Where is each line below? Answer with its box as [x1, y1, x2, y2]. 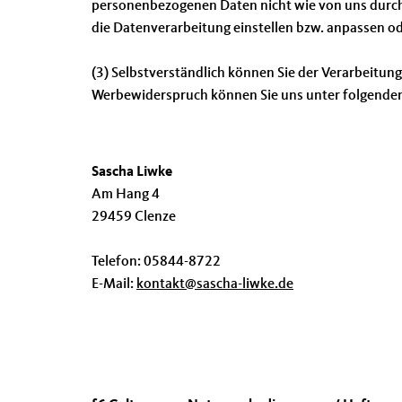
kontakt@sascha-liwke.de [136, 277, 293, 292]
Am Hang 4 [92, 188, 160, 202]
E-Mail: [92, 277, 136, 292]
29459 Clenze [92, 210, 176, 224]
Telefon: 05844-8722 [92, 255, 221, 269]
